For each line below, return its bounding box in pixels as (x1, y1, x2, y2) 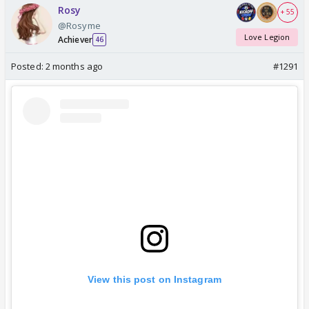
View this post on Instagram (88, 273, 221, 285)
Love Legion (243, 32, 290, 43)
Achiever (58, 33, 92, 46)
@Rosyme (58, 19, 101, 32)
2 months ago (45, 59, 103, 72)
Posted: (11, 59, 46, 72)
